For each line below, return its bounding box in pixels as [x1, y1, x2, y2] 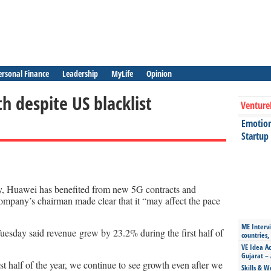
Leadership [62, 68, 98, 79]
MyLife [111, 68, 133, 79]
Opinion [146, 68, 172, 79]
